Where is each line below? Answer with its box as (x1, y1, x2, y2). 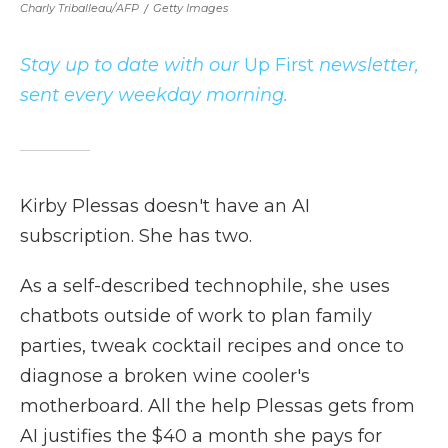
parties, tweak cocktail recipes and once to (20, 335, 404, 357)
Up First (244, 54, 314, 76)
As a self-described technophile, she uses (20, 275, 390, 297)
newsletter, (314, 54, 419, 76)
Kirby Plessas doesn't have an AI (20, 195, 310, 217)
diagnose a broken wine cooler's (20, 365, 310, 387)
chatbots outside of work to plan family (20, 305, 372, 327)
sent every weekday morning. (20, 84, 288, 106)
